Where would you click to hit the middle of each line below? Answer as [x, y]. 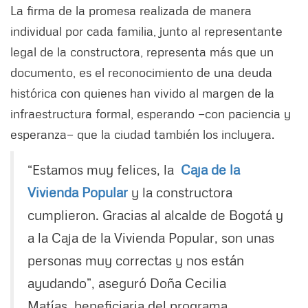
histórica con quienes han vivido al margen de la [142, 92]
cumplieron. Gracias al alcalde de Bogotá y [155, 214]
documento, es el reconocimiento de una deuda [141, 72]
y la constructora [182, 191]
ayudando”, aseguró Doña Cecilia [127, 282]
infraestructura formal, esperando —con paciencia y [151, 113]
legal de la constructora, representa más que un [142, 51]
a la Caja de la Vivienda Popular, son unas [151, 237]
